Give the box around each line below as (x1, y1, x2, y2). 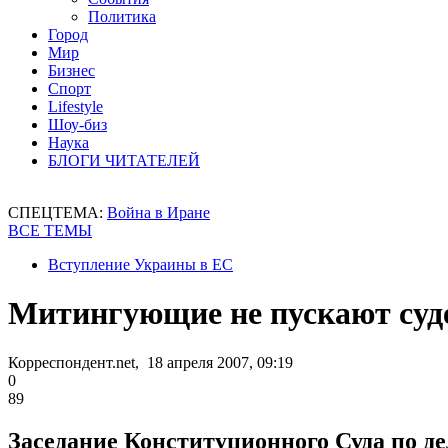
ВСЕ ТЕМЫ (8, 222, 92, 239)
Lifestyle (48, 98, 103, 115)
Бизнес (48, 62, 95, 79)
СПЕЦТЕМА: (8, 204, 107, 221)
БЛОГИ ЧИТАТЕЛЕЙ (48, 152, 200, 169)
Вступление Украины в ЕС (48, 256, 233, 273)
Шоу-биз (48, 116, 107, 133)
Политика (88, 8, 156, 25)
